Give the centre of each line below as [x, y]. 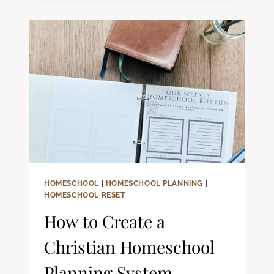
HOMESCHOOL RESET [85, 195]
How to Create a [105, 221]
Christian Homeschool [129, 246]
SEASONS [117, 8]
